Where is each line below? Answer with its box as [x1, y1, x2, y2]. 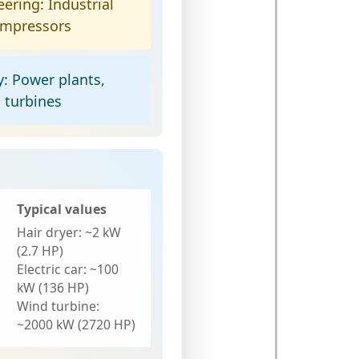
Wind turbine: [17, 297, 100, 316]
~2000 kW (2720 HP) [17, 316, 136, 334]
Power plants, [8, 70, 105, 90]
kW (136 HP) [17, 279, 90, 297]
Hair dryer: [17, 224, 83, 242]
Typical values [17, 200, 107, 219]
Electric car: [17, 260, 87, 279]
